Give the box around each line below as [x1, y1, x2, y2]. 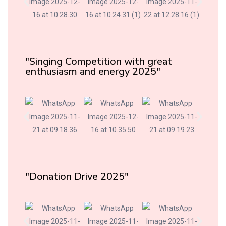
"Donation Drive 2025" [25, 169, 129, 183]
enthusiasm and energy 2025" [25, 64, 160, 78]
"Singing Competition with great [25, 54, 172, 68]
